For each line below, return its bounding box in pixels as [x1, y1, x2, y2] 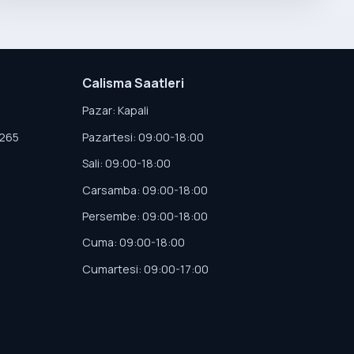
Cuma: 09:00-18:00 [81, 235, 185, 250]
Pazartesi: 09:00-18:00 [81, 129, 204, 145]
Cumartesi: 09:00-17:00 [81, 261, 209, 277]
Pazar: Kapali [81, 103, 149, 119]
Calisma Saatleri [81, 74, 184, 92]
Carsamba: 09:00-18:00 [81, 182, 208, 198]
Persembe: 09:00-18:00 [81, 209, 208, 224]
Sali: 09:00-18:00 [81, 156, 171, 171]
